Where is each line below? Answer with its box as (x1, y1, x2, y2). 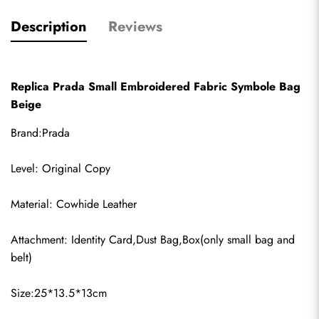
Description (11, 16, 87, 37)
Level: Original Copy (11, 160, 110, 177)
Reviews (108, 16, 162, 37)
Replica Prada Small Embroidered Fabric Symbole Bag (11, 78, 300, 95)
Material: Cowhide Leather (11, 196, 137, 212)
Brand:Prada (11, 125, 70, 141)
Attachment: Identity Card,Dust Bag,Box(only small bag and (11, 231, 295, 248)
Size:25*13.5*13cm (11, 285, 107, 301)
